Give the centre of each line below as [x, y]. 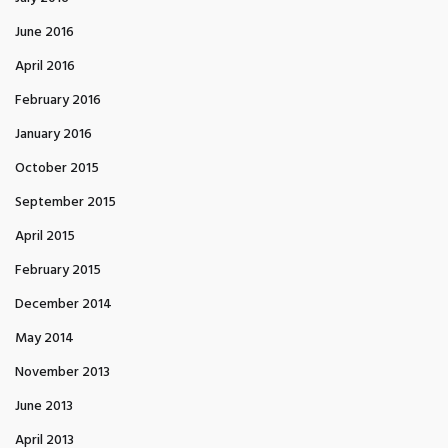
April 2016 [45, 66]
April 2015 [45, 236]
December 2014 [63, 304]
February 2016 [58, 100]
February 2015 [58, 270]
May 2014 [44, 338]
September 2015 [65, 202]
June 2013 [44, 406]
